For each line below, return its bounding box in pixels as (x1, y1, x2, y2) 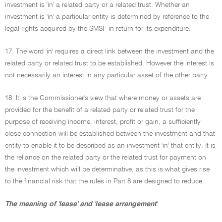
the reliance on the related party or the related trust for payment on (5, 154, 206, 161)
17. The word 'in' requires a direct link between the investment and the (5, 48, 214, 55)
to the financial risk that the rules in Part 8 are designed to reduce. (5, 178, 204, 185)
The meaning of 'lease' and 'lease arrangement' (5, 201, 157, 208)
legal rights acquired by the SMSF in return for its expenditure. (5, 25, 191, 32)
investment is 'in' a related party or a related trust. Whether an (5, 1, 190, 8)
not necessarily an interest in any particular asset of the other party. (5, 72, 210, 79)
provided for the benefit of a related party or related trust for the (5, 107, 195, 113)
